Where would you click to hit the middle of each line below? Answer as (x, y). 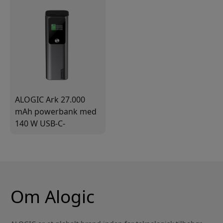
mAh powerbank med (56, 111)
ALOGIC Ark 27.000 (50, 99)
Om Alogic (53, 196)
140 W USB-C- (40, 123)
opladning (34, 135)
